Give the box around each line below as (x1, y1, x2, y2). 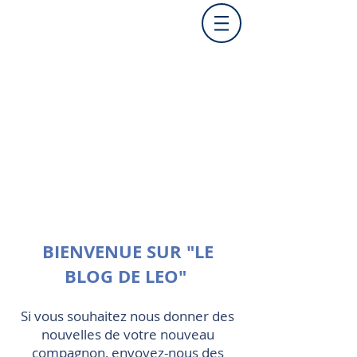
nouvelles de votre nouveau (41, 325, 214, 343)
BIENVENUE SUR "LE (41, 239, 214, 264)
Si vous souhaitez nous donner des (21, 307, 234, 325)
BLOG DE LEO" (64, 264, 191, 288)
